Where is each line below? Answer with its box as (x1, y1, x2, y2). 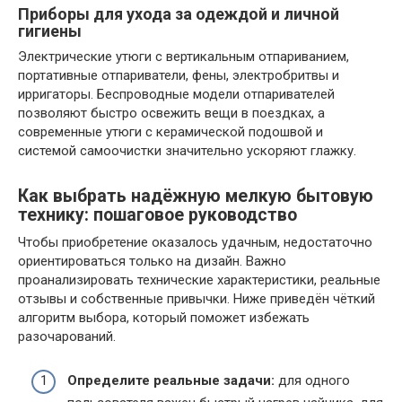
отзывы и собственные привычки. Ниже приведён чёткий (18, 291, 375, 307)
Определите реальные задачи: (67, 371, 275, 389)
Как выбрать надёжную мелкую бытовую (18, 186, 373, 207)
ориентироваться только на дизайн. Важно (18, 253, 286, 269)
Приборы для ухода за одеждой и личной (18, 4, 339, 23)
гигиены (18, 22, 82, 40)
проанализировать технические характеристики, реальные (18, 272, 380, 288)
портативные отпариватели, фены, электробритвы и (18, 67, 339, 83)
